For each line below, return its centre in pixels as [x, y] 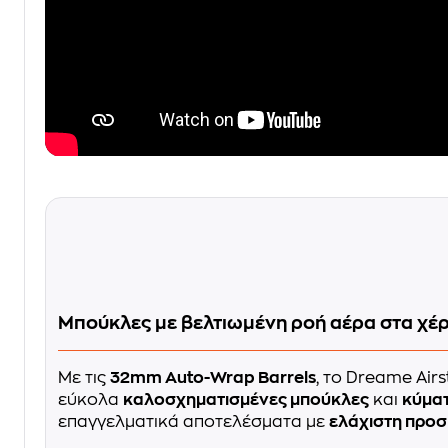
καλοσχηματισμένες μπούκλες [246, 400]
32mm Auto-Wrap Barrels [213, 378]
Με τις [84, 378]
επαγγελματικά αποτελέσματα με [193, 422]
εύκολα [90, 400]
